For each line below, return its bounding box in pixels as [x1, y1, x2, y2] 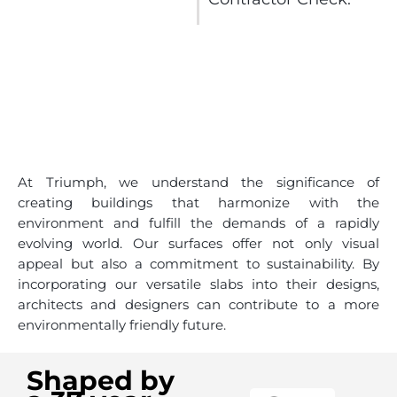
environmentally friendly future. [18, 316, 226, 334]
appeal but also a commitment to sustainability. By [18, 255, 379, 273]
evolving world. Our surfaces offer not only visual [18, 235, 379, 253]
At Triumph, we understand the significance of [18, 174, 379, 191]
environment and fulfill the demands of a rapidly [18, 214, 379, 232]
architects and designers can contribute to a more [18, 296, 379, 314]
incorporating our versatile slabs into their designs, [18, 276, 379, 293]
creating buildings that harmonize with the [18, 194, 379, 212]
